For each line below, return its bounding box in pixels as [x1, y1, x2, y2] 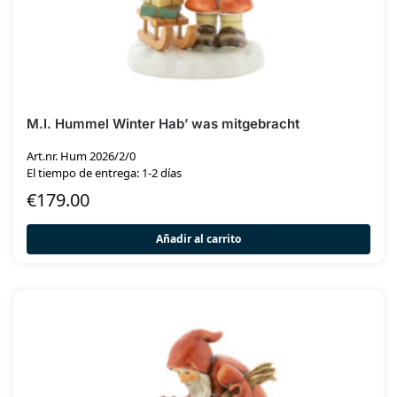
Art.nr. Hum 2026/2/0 [27, 147, 136, 164]
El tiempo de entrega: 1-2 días [27, 164, 182, 181]
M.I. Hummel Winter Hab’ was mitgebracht [27, 115, 300, 133]
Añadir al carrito [156, 231, 241, 247]
